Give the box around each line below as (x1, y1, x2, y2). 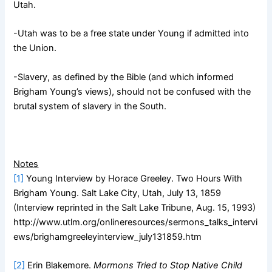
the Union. (13, 42, 57, 54)
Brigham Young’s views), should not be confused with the (13, 86, 251, 97)
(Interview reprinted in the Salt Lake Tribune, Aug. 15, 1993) (13, 202, 256, 213)
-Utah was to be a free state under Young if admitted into (13, 28, 250, 39)
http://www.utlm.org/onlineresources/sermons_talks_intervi (13, 216, 258, 228)
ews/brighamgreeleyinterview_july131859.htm (13, 231, 202, 242)
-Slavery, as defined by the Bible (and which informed (13, 71, 234, 83)
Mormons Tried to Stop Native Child (93, 259, 243, 271)
